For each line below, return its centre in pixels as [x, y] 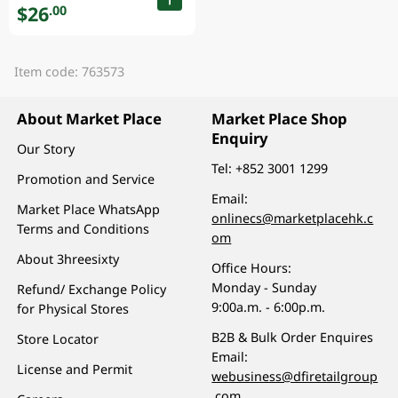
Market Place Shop [280, 119]
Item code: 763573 [69, 71]
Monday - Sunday [264, 287]
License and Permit [75, 369]
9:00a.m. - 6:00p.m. [269, 306]
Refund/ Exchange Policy [92, 289]
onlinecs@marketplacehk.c [293, 218]
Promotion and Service [86, 179]
